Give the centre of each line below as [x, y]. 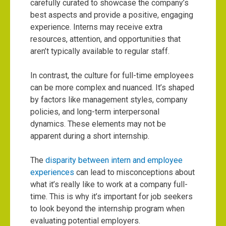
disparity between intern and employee [114, 160]
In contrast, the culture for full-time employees [112, 75]
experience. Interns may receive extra [96, 27]
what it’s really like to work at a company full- [109, 184]
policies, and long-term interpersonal [95, 111]
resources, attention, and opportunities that [105, 39]
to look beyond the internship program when [107, 208]
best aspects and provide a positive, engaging [112, 15]
